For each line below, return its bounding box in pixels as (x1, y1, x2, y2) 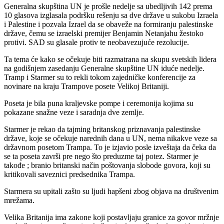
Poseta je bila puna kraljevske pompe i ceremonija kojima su (4, 99, 193, 108)
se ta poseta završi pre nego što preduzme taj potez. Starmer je (4, 152, 198, 161)
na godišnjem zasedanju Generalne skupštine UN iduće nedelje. (4, 64, 204, 73)
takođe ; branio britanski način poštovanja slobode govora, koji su (4, 161, 210, 170)
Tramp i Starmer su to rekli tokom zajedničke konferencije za (4, 73, 195, 82)
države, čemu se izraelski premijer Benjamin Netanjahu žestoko (4, 29, 203, 38)
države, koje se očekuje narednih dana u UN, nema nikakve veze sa (4, 134, 217, 143)
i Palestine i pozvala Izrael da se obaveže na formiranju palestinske (4, 20, 213, 29)
